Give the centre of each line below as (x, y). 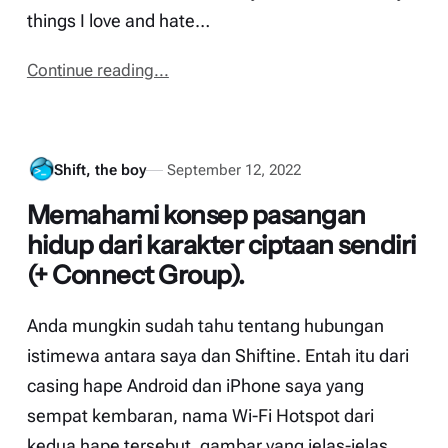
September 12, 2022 (234, 169)
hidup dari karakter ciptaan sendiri (221, 244)
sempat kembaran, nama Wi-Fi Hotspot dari (200, 416)
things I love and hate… (118, 20)
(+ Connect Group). (135, 274)
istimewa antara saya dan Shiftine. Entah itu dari (217, 356)
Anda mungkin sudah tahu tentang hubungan (205, 326)
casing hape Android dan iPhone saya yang (195, 386)
